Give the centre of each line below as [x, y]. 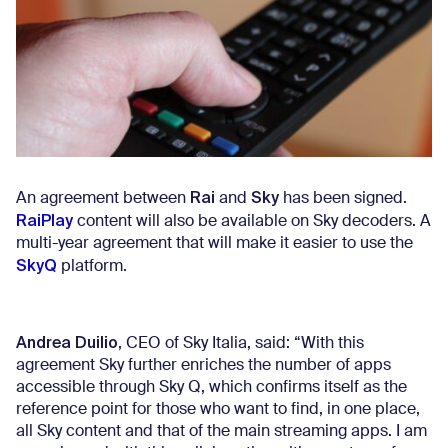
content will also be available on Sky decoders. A [252, 221]
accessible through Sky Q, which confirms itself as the [211, 387]
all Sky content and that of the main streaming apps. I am [221, 431]
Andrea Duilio [67, 342]
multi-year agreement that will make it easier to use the [214, 243]
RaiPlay [44, 220]
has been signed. [343, 198]
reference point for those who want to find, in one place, [218, 409]
